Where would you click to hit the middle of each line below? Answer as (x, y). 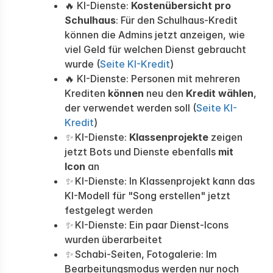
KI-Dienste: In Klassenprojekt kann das (164, 181)
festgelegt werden (109, 210)
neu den (164, 93)
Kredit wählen (218, 93)
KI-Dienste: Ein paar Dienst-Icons (151, 225)
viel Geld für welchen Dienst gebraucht (155, 49)
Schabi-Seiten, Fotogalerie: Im (145, 254)
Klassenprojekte (169, 137)
